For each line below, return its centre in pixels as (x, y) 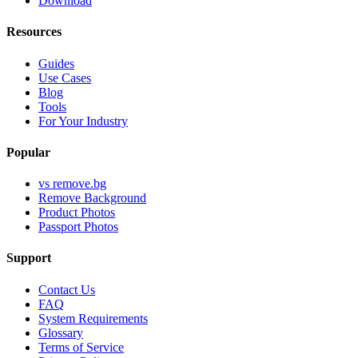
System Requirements (93, 318)
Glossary (61, 332)
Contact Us (67, 289)
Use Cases (65, 78)
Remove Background (92, 198)
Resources (34, 32)
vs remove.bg (72, 184)
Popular (28, 152)
